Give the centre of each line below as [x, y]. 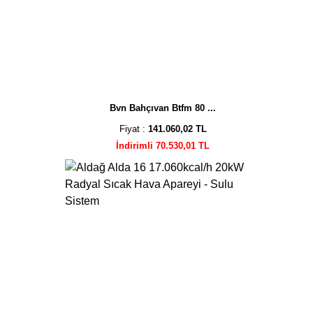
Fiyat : [133, 129]
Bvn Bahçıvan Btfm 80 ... [163, 108]
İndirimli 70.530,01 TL [163, 145]
